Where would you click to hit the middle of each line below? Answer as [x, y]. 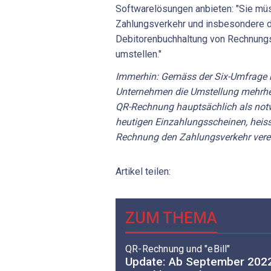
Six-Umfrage [240, 77]
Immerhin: [137, 77]
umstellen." [139, 54]
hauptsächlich [206, 107]
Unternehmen [144, 92]
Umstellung [214, 92]
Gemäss [178, 77]
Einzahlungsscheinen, [201, 122]
